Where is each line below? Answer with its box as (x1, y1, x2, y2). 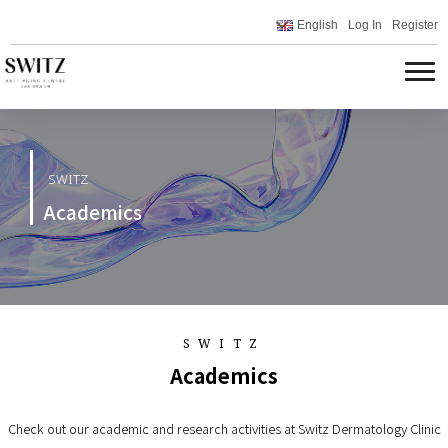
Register (392, 17, 438, 32)
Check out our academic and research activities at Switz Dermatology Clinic (7, 419, 441, 438)
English (297, 17, 338, 32)
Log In (348, 17, 382, 32)
